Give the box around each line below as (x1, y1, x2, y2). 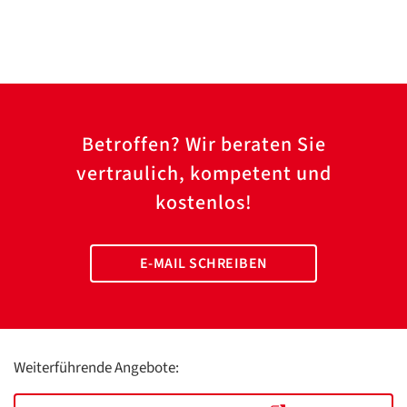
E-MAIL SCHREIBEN (139, 253, 268, 273)
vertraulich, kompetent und (75, 159, 332, 188)
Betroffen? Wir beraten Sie (81, 130, 326, 159)
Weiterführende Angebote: (14, 357, 179, 379)
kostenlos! (154, 188, 253, 217)
